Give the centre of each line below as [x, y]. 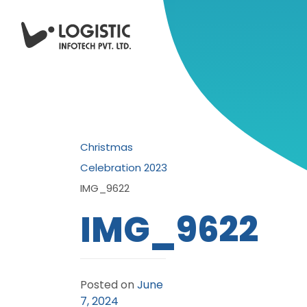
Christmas [107, 147]
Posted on [109, 285]
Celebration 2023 [124, 168]
